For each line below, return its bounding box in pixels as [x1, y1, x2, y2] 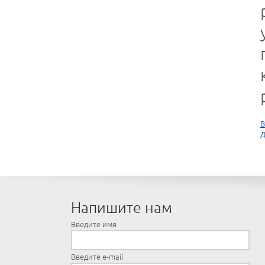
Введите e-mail [71, 252, 123, 262]
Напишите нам [71, 198, 172, 218]
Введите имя [71, 219, 117, 230]
